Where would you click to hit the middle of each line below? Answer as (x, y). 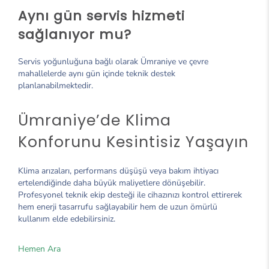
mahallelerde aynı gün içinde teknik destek (97, 73)
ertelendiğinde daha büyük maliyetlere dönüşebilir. (112, 183)
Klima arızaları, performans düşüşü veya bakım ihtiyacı (118, 171)
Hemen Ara (39, 249)
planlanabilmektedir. (56, 85)
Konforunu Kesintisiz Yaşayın (133, 142)
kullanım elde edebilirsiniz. (67, 219)
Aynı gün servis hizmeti (101, 16)
